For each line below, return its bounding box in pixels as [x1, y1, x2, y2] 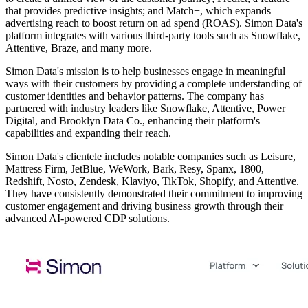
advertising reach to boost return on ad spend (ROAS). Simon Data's [5, 17, 302, 30]
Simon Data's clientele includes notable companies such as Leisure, [5, 151, 296, 163]
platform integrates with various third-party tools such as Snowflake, [5, 30, 300, 42]
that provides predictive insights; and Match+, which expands [5, 5, 271, 17]
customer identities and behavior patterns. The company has [5, 90, 264, 102]
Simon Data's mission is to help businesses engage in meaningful [5, 65, 285, 78]
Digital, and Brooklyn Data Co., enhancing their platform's [5, 115, 260, 127]
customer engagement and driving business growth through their [5, 200, 283, 212]
